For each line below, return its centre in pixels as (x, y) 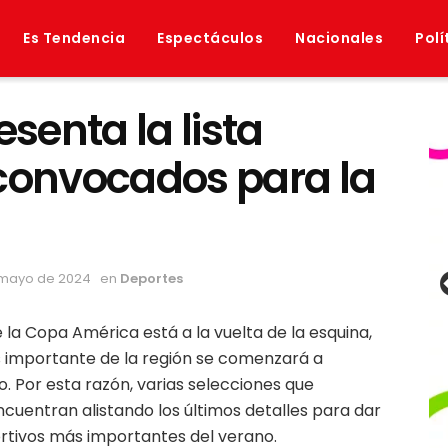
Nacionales (339, 38)
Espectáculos (210, 38)
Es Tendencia (74, 38)
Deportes (151, 278)
